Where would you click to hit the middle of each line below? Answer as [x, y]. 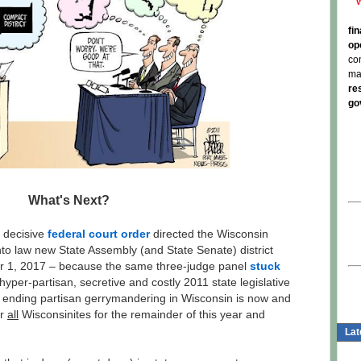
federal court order [99, 234]
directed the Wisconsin [209, 234]
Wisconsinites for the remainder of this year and [142, 314]
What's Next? [68, 200]
